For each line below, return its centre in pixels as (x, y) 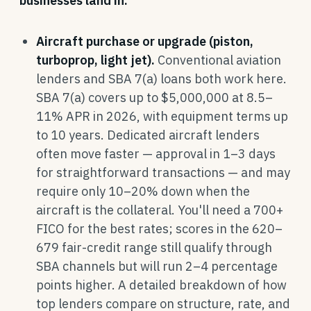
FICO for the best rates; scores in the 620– (159, 229)
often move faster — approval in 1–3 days (156, 154)
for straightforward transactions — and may (163, 173)
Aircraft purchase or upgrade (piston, (145, 41)
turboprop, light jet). (95, 60)
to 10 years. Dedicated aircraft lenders (148, 135)
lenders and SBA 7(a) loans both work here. (161, 79)
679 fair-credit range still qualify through (154, 247)
